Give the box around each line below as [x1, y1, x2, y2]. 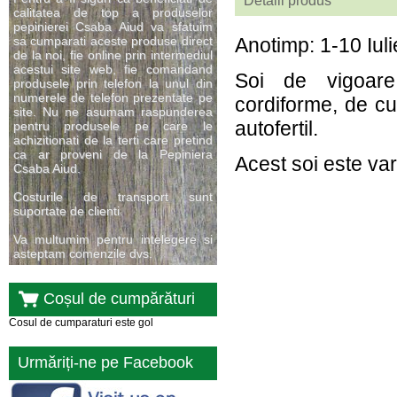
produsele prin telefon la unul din [13, 76, 213, 90]
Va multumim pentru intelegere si [13, 232, 213, 246]
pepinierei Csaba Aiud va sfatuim [13, 19, 213, 34]
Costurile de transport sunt [13, 190, 213, 204]
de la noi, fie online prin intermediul [13, 48, 213, 62]
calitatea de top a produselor [13, 5, 213, 19]
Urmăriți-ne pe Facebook [18, 354, 193, 371]
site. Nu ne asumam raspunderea [13, 105, 213, 119]
